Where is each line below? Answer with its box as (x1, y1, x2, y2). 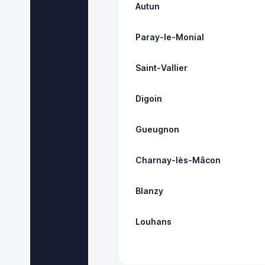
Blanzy (135, 185, 164, 196)
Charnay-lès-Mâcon (135, 154, 221, 165)
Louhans (135, 216, 172, 227)
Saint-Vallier (135, 62, 188, 73)
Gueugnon (135, 124, 180, 134)
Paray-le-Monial (135, 31, 205, 42)
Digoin (135, 93, 163, 104)
